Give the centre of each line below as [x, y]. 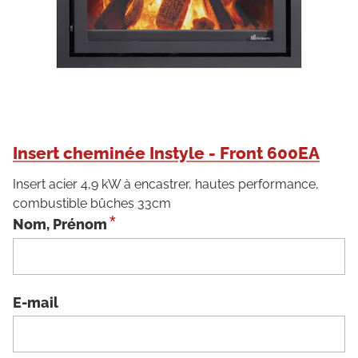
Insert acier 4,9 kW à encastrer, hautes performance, [166, 185]
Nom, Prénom [60, 225]
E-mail [36, 302]
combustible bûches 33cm [92, 204]
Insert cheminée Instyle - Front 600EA [166, 153]
